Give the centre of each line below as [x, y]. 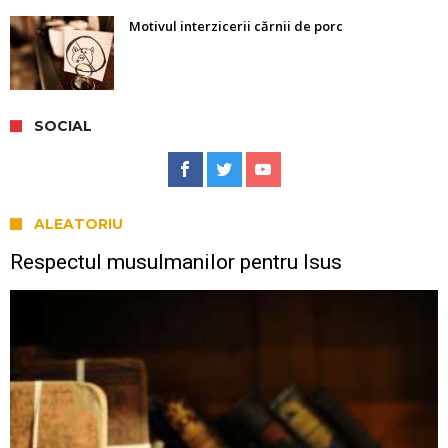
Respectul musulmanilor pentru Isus [176, 262]
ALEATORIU [78, 224]
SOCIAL [63, 126]
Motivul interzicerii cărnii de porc [236, 26]
